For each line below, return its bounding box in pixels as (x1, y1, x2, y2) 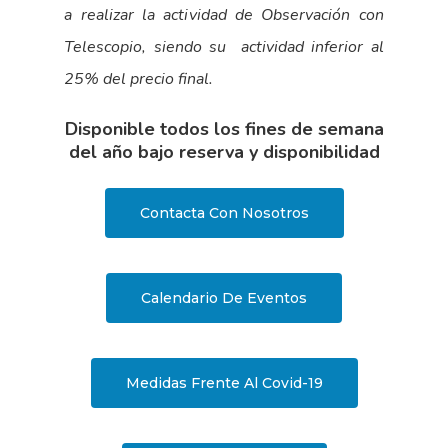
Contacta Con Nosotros (139, 204, 309, 223)
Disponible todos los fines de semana (64, 117, 384, 142)
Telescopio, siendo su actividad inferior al (64, 36, 384, 59)
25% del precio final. (64, 68, 214, 91)
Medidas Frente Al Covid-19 (125, 374, 323, 393)
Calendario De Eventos (141, 289, 307, 308)
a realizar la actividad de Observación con (64, 4, 384, 27)
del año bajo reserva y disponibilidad (68, 140, 380, 165)
